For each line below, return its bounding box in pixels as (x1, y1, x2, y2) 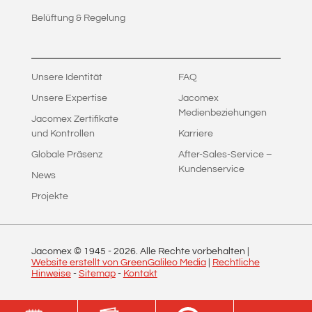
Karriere (178, 128, 213, 139)
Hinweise (31, 268, 71, 279)
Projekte (31, 191, 68, 201)
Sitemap (78, 268, 116, 279)
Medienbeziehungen (178, 107, 267, 118)
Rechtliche (212, 257, 260, 267)
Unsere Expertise (31, 93, 107, 103)
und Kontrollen (31, 128, 95, 139)
